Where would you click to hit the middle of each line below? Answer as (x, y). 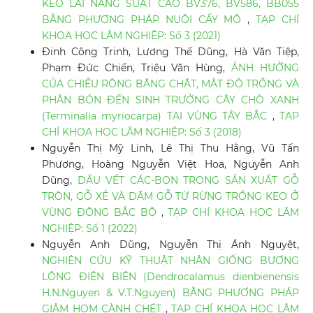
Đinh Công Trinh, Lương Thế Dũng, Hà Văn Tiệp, (170, 52)
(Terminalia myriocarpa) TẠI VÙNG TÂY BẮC (157, 116)
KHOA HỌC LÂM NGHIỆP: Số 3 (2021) (131, 36)
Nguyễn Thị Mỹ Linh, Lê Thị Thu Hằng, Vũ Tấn (170, 148)
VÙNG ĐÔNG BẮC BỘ (101, 213)
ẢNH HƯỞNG (265, 68)
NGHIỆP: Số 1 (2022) (89, 229)
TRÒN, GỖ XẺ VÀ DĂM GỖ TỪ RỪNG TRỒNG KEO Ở (170, 197)
